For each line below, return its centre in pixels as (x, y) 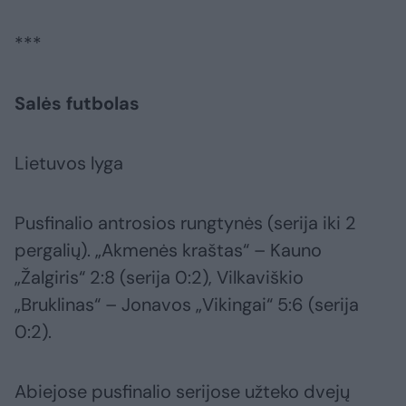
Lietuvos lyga (69, 164)
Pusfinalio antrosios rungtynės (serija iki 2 (185, 223)
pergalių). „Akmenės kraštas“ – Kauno (168, 251)
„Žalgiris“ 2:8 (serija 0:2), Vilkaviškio (159, 278)
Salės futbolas (77, 104)
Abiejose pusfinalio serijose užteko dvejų (182, 392)
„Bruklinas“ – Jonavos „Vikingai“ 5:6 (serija (187, 305)
